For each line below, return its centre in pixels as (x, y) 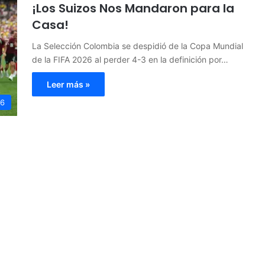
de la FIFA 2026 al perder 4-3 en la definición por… (130, 59)
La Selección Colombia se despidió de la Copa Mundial (138, 46)
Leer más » (68, 84)
